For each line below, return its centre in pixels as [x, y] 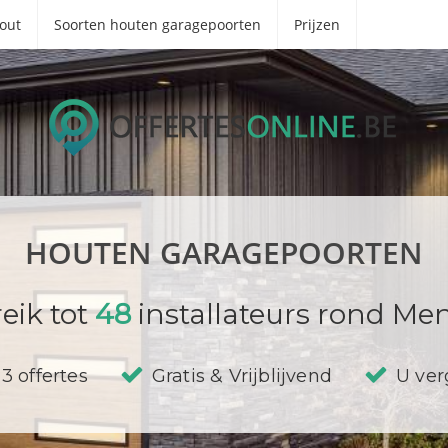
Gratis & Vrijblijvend [241, 376]
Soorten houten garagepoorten [157, 24]
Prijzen [317, 24]
